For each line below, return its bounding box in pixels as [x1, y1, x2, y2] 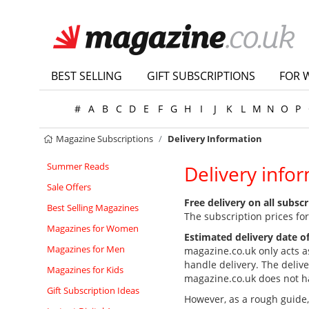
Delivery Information [168, 132, 263, 145]
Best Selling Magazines [47, 201, 139, 214]
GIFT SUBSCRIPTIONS [146, 68, 255, 83]
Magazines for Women [47, 222, 139, 235]
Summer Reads [47, 160, 109, 172]
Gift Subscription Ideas [47, 284, 139, 297]
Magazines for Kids [47, 263, 123, 276]
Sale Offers [47, 181, 91, 193]
